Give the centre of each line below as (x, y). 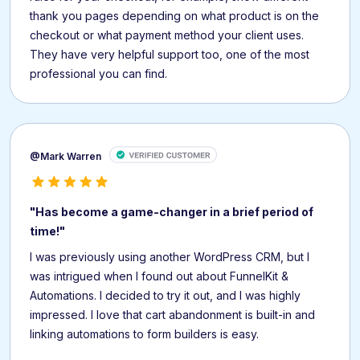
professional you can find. (98, 74)
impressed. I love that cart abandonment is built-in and (172, 314)
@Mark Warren (65, 156)
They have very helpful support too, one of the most (170, 55)
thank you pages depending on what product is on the (174, 16)
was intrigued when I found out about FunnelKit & (159, 276)
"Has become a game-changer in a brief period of (172, 211)
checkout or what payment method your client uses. (167, 35)
